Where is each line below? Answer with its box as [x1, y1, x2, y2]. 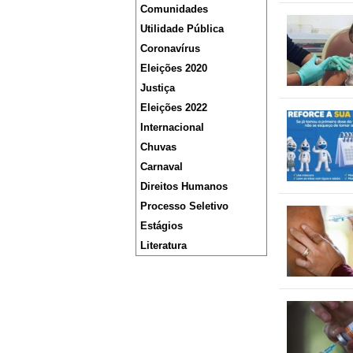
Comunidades [140, 3, 208, 15]
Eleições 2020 [140, 62, 207, 74]
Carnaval [140, 161, 183, 173]
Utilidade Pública [140, 23, 224, 35]
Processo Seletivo [140, 200, 229, 212]
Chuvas [140, 141, 176, 153]
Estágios [140, 220, 183, 232]
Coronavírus [140, 43, 200, 54]
